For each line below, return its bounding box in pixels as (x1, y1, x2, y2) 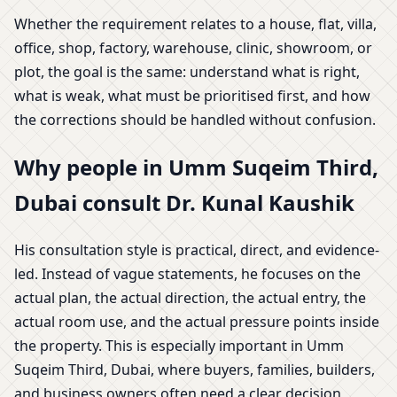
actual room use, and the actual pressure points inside (14, 311, 379, 331)
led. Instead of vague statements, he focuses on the (14, 263, 361, 284)
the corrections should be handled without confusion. (14, 110, 376, 130)
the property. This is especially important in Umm (14, 335, 344, 355)
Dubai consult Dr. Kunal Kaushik (14, 188, 354, 218)
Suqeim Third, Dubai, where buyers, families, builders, (14, 359, 375, 379)
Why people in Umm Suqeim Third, (14, 152, 378, 183)
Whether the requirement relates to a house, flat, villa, (14, 14, 377, 35)
